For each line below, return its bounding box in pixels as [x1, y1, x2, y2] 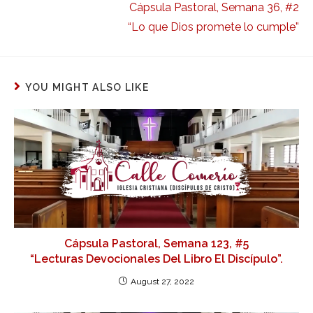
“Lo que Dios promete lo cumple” [128, 20, 299, 34]
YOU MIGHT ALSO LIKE [25, 81, 150, 93]
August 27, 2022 [131, 276, 194, 286]
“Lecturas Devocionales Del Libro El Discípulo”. [30, 252, 283, 265]
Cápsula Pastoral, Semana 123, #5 [64, 236, 249, 250]
